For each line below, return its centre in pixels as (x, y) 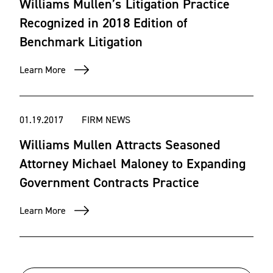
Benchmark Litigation (81, 42)
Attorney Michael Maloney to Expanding (133, 164)
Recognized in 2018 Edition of (103, 23)
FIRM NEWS (106, 120)
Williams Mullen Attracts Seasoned (120, 145)
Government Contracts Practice (109, 183)
